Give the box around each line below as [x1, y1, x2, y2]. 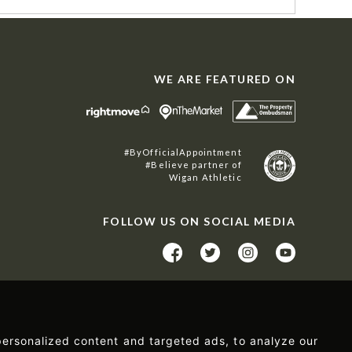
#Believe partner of [145, 159, 242, 170]
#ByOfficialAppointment [124, 147, 242, 158]
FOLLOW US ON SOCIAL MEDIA [103, 214, 295, 229]
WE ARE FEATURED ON [153, 72, 295, 86]
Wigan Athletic [168, 172, 242, 183]
